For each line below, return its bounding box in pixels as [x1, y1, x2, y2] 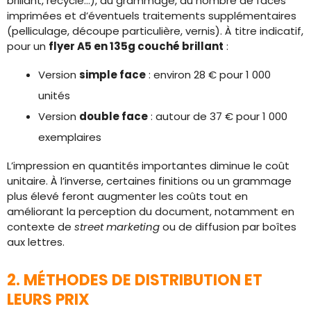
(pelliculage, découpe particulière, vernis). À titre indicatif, [7, 24, 303, 38]
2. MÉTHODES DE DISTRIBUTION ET [7, 269, 262, 291]
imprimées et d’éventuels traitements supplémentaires [7, 8, 296, 23]
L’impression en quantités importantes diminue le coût [7, 158, 289, 173]
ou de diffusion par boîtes [160, 219, 296, 234]
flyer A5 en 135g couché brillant [49, 39, 224, 53]
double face [79, 109, 148, 124]
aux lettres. [7, 235, 65, 249]
